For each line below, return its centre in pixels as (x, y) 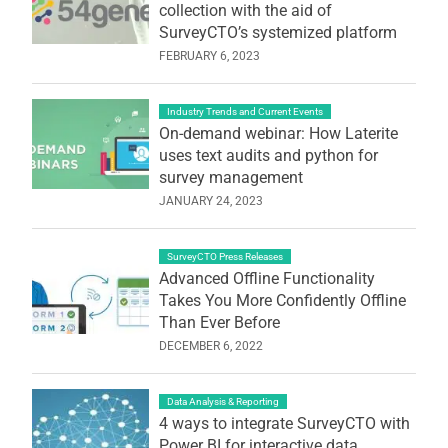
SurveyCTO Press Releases (224, 256)
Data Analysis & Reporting (222, 401)
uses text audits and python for (268, 155)
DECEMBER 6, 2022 (210, 345)
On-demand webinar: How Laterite (278, 133)
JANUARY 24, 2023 (210, 200)
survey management (230, 177)
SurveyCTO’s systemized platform (277, 32)
